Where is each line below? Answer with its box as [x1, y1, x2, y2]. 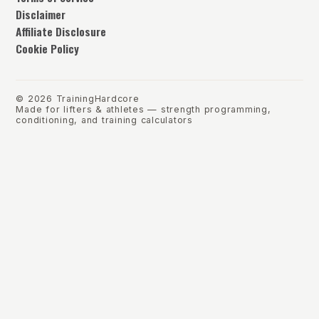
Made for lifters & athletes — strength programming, [16, 104, 271, 115]
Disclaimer [16, 6, 66, 23]
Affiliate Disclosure [16, 23, 107, 41]
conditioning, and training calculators [16, 115, 193, 126]
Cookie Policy [16, 40, 80, 58]
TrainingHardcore [56, 93, 140, 105]
